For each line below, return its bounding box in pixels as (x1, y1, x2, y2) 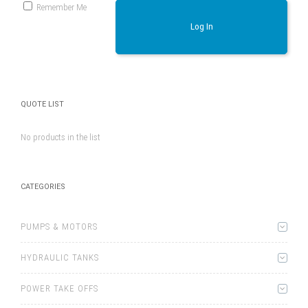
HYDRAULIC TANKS (21, 252, 99, 263)
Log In (190, 21, 213, 32)
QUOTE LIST (21, 99, 64, 109)
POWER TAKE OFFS (21, 283, 98, 294)
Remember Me (36, 1, 87, 12)
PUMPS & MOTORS (21, 221, 98, 232)
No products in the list (21, 131, 100, 142)
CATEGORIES (21, 181, 65, 191)
